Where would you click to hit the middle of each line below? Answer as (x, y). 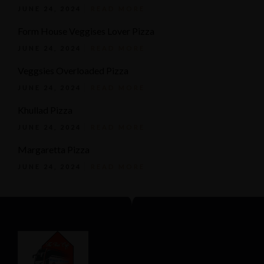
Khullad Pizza (45, 110)
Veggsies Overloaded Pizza (73, 70)
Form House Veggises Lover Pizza (86, 31)
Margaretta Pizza (54, 149)
